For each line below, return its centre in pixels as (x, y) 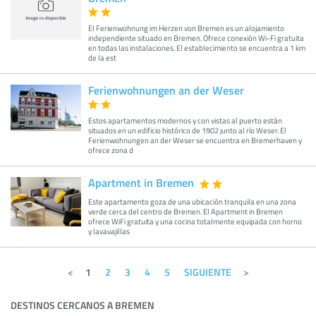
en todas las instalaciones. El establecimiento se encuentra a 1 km (197, 48)
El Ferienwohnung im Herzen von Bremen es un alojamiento (186, 28)
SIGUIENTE (207, 272)
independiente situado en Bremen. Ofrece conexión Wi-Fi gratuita (196, 38)
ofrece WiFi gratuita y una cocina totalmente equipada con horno (195, 221)
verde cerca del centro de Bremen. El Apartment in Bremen (186, 211)
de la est (102, 57)
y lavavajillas (109, 231)
